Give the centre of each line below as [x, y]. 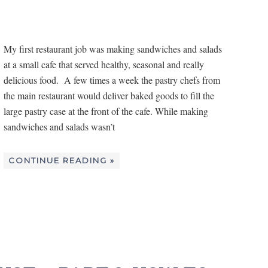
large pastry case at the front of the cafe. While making [106, 111]
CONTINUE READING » [62, 160]
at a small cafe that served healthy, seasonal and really [104, 64]
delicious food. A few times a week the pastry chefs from [112, 80]
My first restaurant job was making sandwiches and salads [113, 48]
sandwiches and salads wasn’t [59, 126]
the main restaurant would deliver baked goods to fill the [109, 95]
